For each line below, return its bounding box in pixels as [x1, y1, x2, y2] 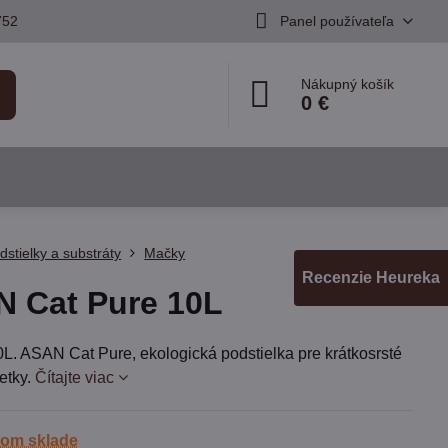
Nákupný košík [301, 76, 395, 92]
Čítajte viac [35, 369, 115, 386]
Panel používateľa [279, 12, 394, 29]
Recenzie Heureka [302, 269, 440, 286]
